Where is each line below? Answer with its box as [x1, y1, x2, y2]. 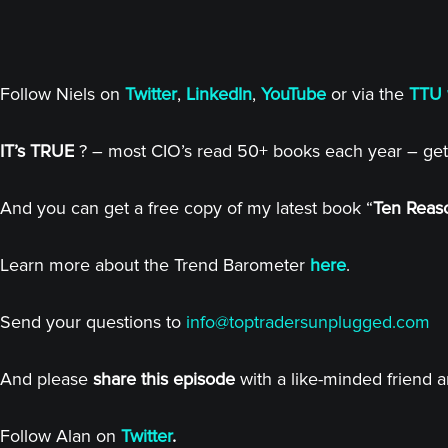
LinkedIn [186, 83, 252, 105]
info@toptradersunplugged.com [186, 311, 430, 333]
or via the [331, 83, 409, 105]
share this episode [93, 368, 235, 390]
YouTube [261, 83, 326, 105]
